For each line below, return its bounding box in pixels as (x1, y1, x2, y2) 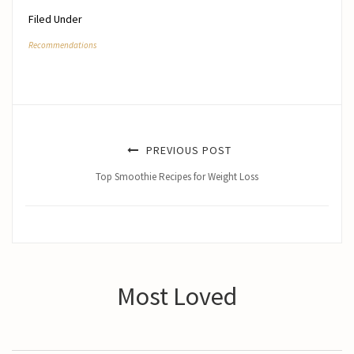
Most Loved (117, 281, 237, 313)
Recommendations (28, 40, 96, 51)
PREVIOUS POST (142, 143, 232, 158)
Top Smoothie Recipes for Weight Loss (96, 170, 258, 184)
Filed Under (28, 12, 82, 27)
